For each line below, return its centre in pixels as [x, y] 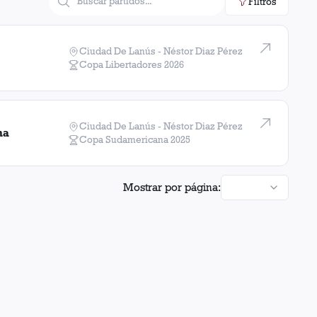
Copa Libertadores [121, 64]
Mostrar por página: [172, 187]
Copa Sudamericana [124, 139]
